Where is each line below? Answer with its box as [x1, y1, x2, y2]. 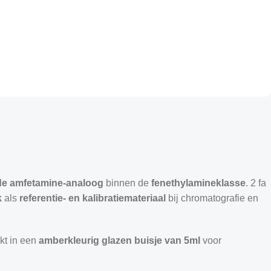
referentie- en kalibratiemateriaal [19, 192, 166, 203]
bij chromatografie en [166, 192, 258, 203]
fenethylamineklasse [151, 177, 246, 188]
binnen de [103, 177, 151, 188]
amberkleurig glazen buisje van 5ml [39, 235, 200, 246]
